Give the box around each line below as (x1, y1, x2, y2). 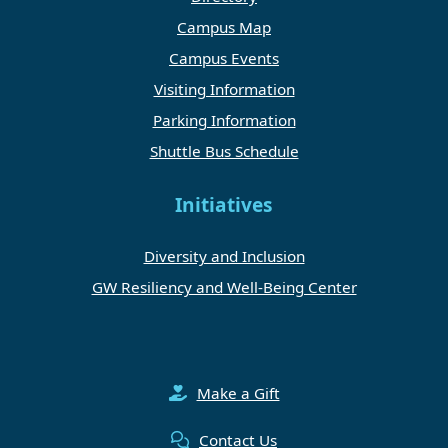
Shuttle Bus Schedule (149, 140, 299, 161)
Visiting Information (153, 78, 295, 99)
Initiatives (175, 191, 273, 218)
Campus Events (169, 47, 279, 68)
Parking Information (152, 109, 296, 130)
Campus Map (177, 16, 271, 37)
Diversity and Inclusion (143, 245, 305, 266)
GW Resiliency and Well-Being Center (91, 276, 357, 297)
